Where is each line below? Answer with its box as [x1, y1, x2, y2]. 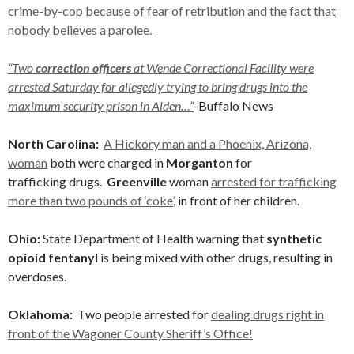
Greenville [107, 174, 167, 189]
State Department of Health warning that [43, 231, 266, 246]
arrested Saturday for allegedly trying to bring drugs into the [8, 79, 307, 94]
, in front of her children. [173, 193, 299, 208]
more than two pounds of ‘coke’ [8, 193, 173, 208]
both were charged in [47, 155, 166, 170]
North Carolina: [8, 136, 104, 151]
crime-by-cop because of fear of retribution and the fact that [8, 3, 336, 18]
